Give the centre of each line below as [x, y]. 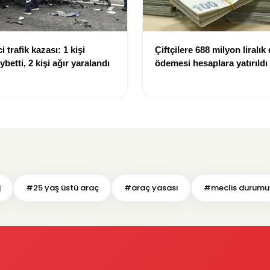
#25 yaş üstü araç [62, 188]
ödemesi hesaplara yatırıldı [211, 63]
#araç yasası [151, 188]
